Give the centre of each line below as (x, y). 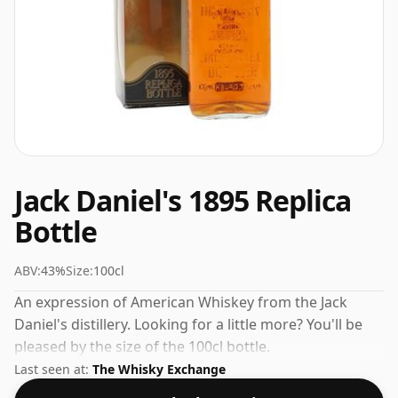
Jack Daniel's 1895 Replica (183, 200)
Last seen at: (53, 370)
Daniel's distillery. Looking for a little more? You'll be (188, 324)
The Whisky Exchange (159, 370)
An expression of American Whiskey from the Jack (181, 302)
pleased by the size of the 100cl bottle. (142, 346)
